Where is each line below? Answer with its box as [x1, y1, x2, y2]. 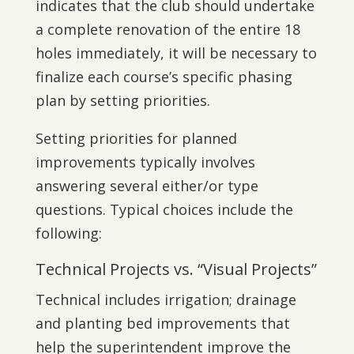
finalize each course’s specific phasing [35, 67, 292, 86]
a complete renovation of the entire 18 [35, 20, 300, 39]
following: [35, 224, 102, 243]
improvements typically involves [35, 153, 255, 171]
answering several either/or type [35, 176, 258, 195]
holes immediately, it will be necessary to [35, 43, 317, 62]
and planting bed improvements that [35, 314, 290, 333]
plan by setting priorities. [35, 91, 210, 110]
